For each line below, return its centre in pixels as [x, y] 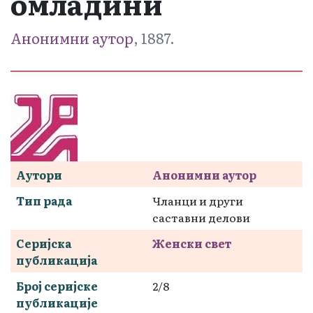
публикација [57, 260]
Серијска [44, 243]
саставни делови [201, 217]
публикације [57, 302]
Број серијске [57, 285]
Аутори [39, 174]
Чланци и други [198, 200]
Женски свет [192, 243]
